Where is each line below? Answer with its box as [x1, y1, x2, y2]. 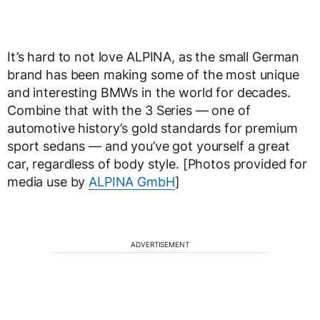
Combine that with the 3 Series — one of [7, 103, 251, 119]
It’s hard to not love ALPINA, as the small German [7, 49, 300, 65]
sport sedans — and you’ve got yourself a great [7, 139, 290, 154]
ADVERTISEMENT [131, 240, 189, 249]
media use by [7, 174, 89, 190]
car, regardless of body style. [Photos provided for [7, 156, 307, 172]
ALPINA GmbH [89, 174, 175, 190]
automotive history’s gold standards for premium [7, 121, 298, 136]
